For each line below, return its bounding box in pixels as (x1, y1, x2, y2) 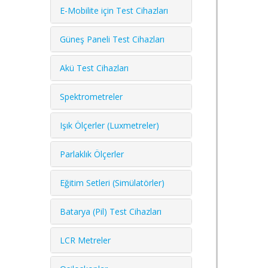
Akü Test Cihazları (60, 62, 129, 74)
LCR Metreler (60, 234, 111, 246)
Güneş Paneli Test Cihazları (60, 33, 165, 45)
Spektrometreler (60, 90, 123, 102)
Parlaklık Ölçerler (60, 148, 124, 160)
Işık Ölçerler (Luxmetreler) (60, 119, 159, 131)
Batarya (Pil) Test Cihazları (60, 205, 162, 217)
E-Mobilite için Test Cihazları (60, 4, 168, 16)
